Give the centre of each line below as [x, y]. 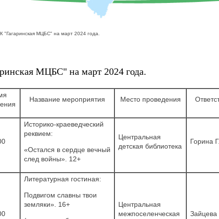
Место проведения [150, 99]
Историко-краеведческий [64, 124]
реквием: [38, 133]
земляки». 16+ [47, 204]
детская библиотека [150, 146]
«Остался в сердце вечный [67, 149]
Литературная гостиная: [63, 179]
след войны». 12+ [52, 159]
